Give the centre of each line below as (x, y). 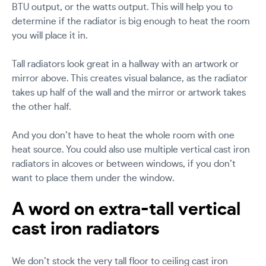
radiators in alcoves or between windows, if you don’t (124, 164)
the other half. (42, 107)
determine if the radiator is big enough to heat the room (131, 22)
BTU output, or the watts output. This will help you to (122, 7)
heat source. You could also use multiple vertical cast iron (131, 150)
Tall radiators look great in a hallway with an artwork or (125, 64)
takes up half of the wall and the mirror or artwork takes (129, 93)
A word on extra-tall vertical (126, 210)
